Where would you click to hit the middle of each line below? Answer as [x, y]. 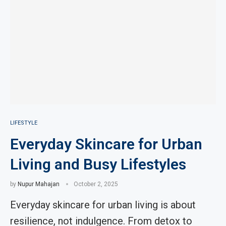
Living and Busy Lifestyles [98, 164]
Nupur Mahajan [39, 184]
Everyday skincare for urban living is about [103, 205]
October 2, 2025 [96, 184]
